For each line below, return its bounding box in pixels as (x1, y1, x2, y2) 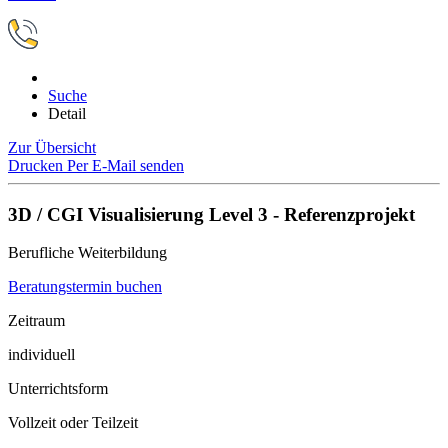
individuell (8, 346, 75, 364)
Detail (48, 105, 86, 122)
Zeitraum (8, 312, 65, 330)
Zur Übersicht (8, 139, 96, 156)
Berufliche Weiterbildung (8, 244, 167, 262)
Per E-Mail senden (67, 157, 184, 174)
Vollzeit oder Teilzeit (8, 414, 138, 432)
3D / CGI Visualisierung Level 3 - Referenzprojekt (8, 203, 415, 225)
